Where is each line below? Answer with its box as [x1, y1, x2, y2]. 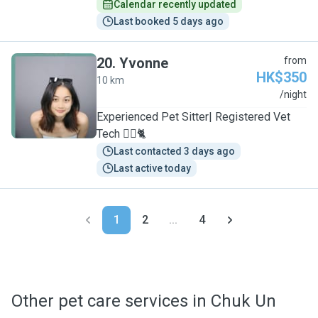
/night [280, 89, 307, 100]
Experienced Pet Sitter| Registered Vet [97, 110, 290, 124]
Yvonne [119, 55, 168, 72]
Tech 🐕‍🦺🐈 [97, 127, 146, 141]
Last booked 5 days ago [114, 16, 224, 27]
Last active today [114, 163, 191, 174]
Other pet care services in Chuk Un [11, 291, 276, 311]
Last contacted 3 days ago [114, 146, 235, 157]
